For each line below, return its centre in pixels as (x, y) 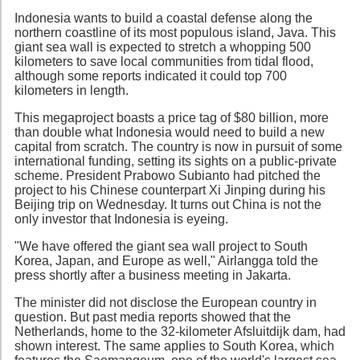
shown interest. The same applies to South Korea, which (174, 346)
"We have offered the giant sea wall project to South (161, 246)
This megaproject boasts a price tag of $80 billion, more (172, 117)
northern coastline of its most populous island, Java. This (175, 32)
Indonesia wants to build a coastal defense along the (164, 18)
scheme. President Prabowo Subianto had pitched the (168, 175)
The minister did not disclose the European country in (166, 302)
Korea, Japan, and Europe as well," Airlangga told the (166, 260)
